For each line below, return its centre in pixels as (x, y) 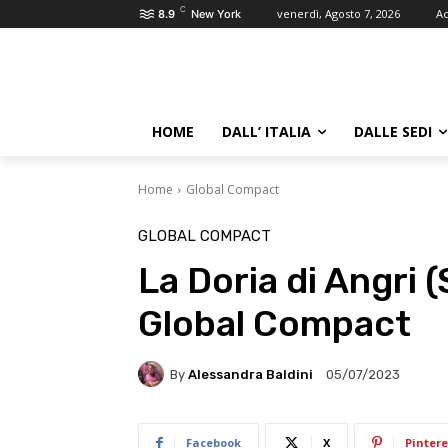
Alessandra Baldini (250, 374)
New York (216, 14)
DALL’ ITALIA (266, 131)
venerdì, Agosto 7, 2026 (338, 13)
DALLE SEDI (393, 131)
